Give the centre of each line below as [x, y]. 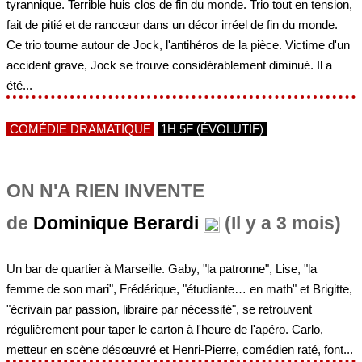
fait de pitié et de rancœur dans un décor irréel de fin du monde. [172, 25]
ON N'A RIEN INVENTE [105, 192]
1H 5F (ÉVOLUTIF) [212, 129]
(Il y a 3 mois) [280, 224]
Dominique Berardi [116, 224]
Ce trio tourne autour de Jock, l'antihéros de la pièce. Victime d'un [178, 45]
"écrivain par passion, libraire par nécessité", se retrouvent [159, 309]
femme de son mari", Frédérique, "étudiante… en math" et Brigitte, [179, 288]
